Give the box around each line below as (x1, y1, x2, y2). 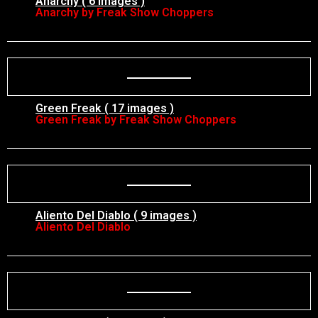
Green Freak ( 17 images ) (35, 102, 174, 115)
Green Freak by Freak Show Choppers (35, 113, 236, 126)
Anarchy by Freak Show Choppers (35, 6, 214, 19)
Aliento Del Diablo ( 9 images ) (35, 209, 197, 222)
